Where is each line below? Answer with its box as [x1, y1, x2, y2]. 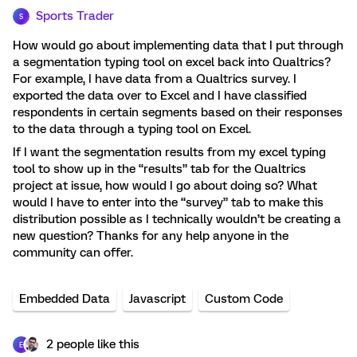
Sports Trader [36, 9, 114, 23]
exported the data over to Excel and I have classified [13, 88, 307, 103]
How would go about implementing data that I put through [13, 38, 343, 53]
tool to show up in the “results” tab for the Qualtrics [13, 162, 306, 176]
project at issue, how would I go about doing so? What [13, 178, 317, 193]
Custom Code [205, 292, 283, 306]
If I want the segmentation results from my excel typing [13, 145, 326, 159]
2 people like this [46, 337, 139, 351]
